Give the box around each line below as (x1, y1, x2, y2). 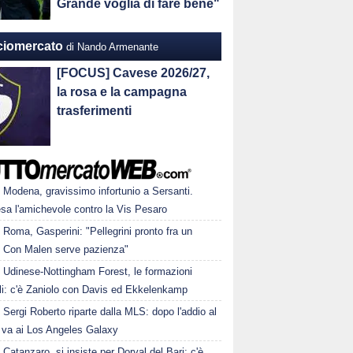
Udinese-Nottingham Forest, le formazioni (3, 266, 193, 277)
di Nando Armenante (66, 41, 159, 53)
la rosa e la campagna (57, 85, 188, 98)
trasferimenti (57, 104, 132, 117)
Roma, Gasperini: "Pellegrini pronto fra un (3, 225, 193, 237)
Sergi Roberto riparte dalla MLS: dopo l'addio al (3, 306, 217, 318)
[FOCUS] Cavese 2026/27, (57, 66, 210, 80)
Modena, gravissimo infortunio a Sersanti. (3, 185, 194, 197)
